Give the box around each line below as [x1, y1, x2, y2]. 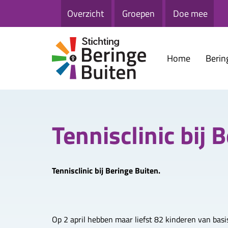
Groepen [122, 7, 155, 19]
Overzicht [67, 7, 104, 19]
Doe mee [173, 7, 208, 19]
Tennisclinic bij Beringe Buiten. [52, 164, 160, 177]
